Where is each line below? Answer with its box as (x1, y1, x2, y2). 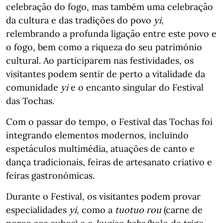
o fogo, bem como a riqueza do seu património (6, 41, 202, 53)
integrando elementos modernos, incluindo (6, 129, 189, 141)
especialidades (6, 204, 69, 216)
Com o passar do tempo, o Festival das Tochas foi (6, 116, 213, 127)
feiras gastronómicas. (6, 170, 95, 181)
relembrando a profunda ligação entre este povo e (6, 28, 217, 39)
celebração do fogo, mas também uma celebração (6, 1, 213, 12)
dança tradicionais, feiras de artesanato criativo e (6, 156, 212, 168)
